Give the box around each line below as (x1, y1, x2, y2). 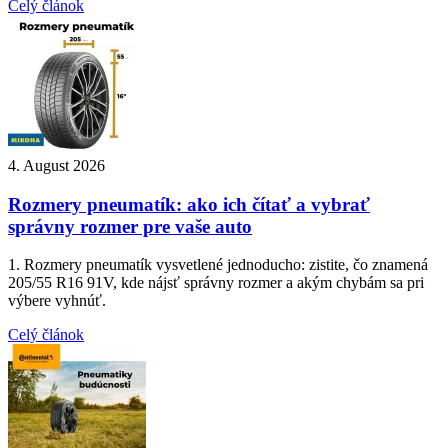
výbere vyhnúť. (8, 292, 106, 310)
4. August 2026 (8, 156, 105, 174)
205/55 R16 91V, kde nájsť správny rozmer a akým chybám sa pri (8, 274, 424, 292)
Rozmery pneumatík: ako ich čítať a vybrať (8, 193, 370, 215)
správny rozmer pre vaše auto (8, 215, 252, 237)
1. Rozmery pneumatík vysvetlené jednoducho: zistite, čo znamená (8, 256, 428, 274)
